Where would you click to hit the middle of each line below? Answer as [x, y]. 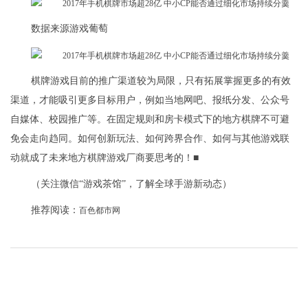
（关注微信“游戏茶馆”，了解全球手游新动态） [131, 184]
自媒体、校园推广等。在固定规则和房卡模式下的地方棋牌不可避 [150, 120]
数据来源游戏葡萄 [69, 29]
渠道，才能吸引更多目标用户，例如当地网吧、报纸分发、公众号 [150, 100]
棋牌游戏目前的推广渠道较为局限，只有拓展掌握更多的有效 [161, 81]
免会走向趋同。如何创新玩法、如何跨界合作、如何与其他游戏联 [150, 139]
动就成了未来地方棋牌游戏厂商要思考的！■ [104, 158]
